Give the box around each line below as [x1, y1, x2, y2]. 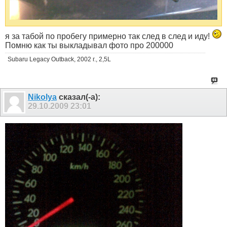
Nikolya [28, 92, 57, 101]
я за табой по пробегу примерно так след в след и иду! [5, 31, 212, 41]
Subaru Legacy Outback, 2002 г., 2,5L [8, 55, 111, 63]
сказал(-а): [57, 92, 100, 101]
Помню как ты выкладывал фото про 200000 [5, 41, 173, 50]
